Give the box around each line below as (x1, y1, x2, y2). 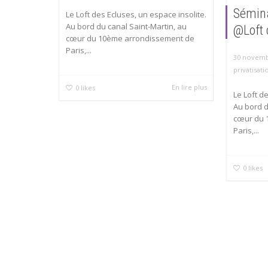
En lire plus (172, 83, 208, 92)
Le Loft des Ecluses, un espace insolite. (66, 9, 206, 20)
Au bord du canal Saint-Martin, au (66, 21, 187, 32)
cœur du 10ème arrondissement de (66, 33, 194, 44)
